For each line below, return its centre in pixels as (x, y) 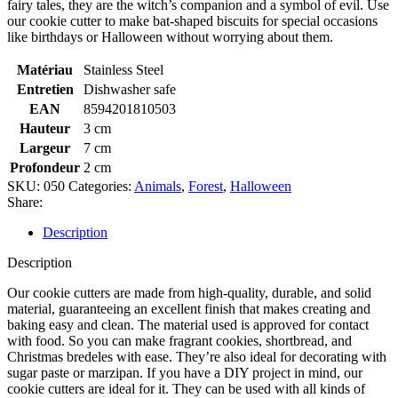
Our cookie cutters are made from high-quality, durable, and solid (189, 292)
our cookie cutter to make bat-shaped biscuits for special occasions (192, 20)
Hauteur (45, 128)
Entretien (45, 89)
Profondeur (45, 167)
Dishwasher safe (130, 89)
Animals (158, 186)
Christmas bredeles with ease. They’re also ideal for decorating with (197, 356)
